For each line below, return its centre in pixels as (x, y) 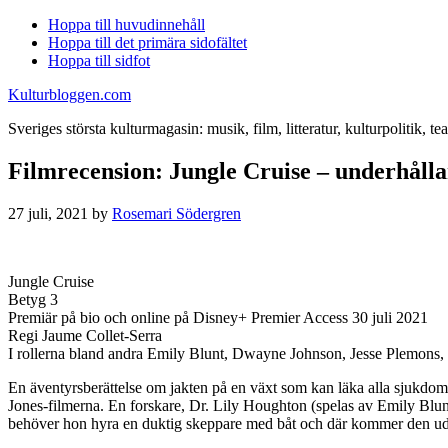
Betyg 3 (33, 299)
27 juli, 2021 (48, 213)
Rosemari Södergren (176, 213)
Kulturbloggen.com (69, 94)
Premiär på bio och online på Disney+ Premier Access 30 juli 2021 (218, 317)
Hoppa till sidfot (99, 60)
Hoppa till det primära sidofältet (147, 42)
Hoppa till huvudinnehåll (126, 24)
